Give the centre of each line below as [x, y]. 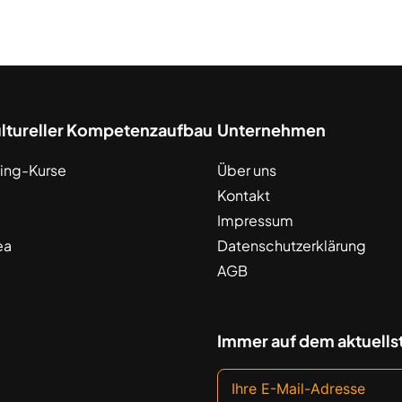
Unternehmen [271, 130]
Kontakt [243, 195]
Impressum [255, 220]
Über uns [246, 170]
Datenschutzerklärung [291, 245]
